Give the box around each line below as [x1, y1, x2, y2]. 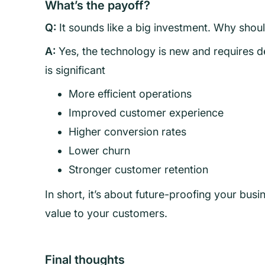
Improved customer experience [69, 106, 224, 119]
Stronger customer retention [69, 163, 208, 176]
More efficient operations [69, 88, 192, 100]
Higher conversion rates [69, 125, 186, 138]
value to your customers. [45, 207, 167, 219]
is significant [45, 64, 105, 76]
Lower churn [69, 144, 130, 157]
